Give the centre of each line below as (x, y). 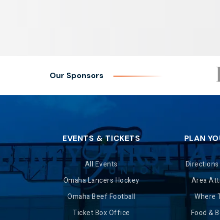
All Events (101, 164)
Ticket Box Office (101, 213)
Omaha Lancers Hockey (101, 180)
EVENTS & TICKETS (101, 138)
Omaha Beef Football (101, 197)
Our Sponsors (77, 75)
